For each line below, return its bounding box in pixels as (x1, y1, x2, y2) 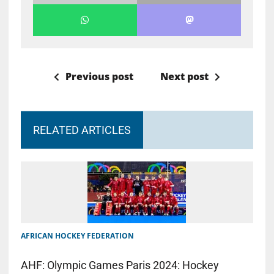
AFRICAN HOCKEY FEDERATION (20, 230, 134, 241)
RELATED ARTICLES (32, 123, 131, 136)
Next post (160, 69, 209, 83)
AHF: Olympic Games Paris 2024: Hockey (20, 258, 219, 272)
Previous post (65, 69, 133, 83)
